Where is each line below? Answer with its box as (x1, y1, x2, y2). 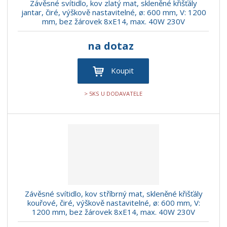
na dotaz (88, 39, 134, 53)
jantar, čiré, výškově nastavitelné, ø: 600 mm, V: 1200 (21, 7, 206, 18)
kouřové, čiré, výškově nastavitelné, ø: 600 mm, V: (27, 197, 200, 208)
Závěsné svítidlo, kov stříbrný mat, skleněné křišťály (24, 188, 203, 199)
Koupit (111, 65, 134, 76)
